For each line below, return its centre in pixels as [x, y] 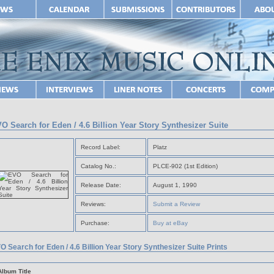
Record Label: [101, 147]
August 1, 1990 [175, 185]
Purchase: [95, 223]
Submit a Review [176, 204]
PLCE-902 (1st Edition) [185, 166]
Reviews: [93, 204]
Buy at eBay [170, 223]
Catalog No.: [98, 166]
